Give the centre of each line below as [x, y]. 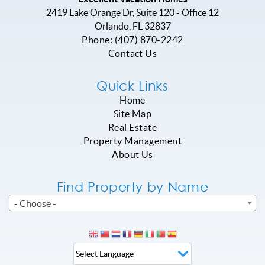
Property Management [132, 140]
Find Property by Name [132, 186]
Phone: [98, 39]
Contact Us [132, 53]
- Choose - [35, 203]
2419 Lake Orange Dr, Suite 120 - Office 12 [132, 12]
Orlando [112, 26]
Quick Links [132, 85]
